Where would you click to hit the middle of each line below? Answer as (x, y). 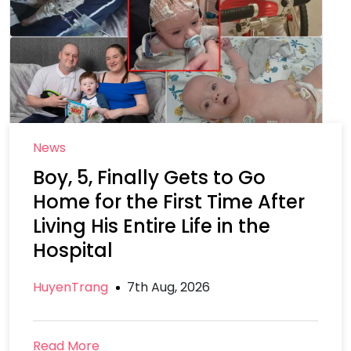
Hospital (73, 250)
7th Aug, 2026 (168, 287)
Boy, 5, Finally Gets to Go (149, 177)
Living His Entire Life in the (152, 226)
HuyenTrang (71, 287)
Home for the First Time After (169, 202)
